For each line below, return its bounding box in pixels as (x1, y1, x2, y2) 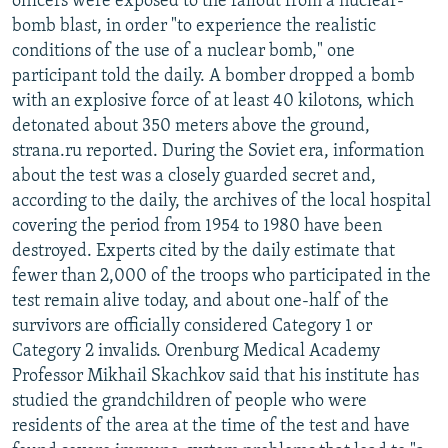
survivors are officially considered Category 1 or (12, 316, 372, 336)
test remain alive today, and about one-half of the (12, 291, 389, 311)
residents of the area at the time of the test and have (12, 416, 410, 436)
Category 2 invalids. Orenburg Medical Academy (12, 341, 380, 361)
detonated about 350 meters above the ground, (12, 116, 370, 136)
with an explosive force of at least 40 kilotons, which (12, 91, 414, 111)
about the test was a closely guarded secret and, (12, 166, 376, 186)
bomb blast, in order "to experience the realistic (12, 16, 376, 36)
